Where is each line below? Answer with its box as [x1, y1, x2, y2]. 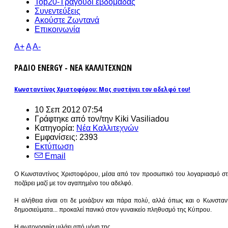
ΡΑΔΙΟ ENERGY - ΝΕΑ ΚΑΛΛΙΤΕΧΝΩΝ [14, 62, 132, 74]
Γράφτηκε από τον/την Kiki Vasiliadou [35, 114, 169, 123]
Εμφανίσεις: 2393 [35, 132, 98, 141]
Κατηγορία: [35, 123, 76, 132]
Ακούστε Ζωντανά [35, 16, 99, 24]
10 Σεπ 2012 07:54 [35, 105, 103, 114]
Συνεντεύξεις [35, 7, 80, 15]
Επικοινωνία [35, 25, 80, 34]
